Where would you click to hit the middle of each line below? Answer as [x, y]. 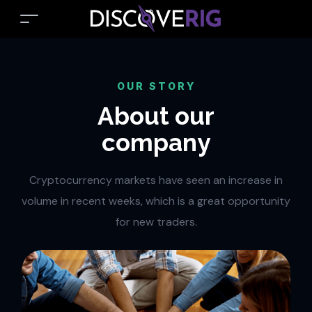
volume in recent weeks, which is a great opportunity [156, 201]
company [156, 142]
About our [156, 116]
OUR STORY [156, 86]
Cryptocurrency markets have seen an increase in [156, 180]
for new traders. [156, 222]
